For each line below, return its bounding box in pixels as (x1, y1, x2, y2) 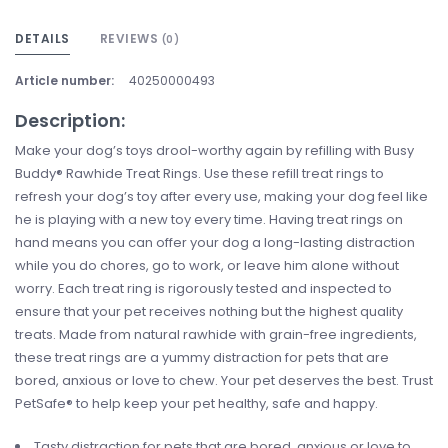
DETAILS (15, 30, 70, 48)
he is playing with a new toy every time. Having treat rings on (15, 210, 403, 230)
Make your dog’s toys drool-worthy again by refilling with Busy (15, 141, 414, 161)
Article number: (15, 72, 114, 90)
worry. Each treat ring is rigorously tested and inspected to (15, 279, 392, 299)
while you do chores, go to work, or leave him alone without (15, 256, 399, 276)
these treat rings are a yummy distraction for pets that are (15, 348, 389, 368)
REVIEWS (99, 30, 162, 48)
